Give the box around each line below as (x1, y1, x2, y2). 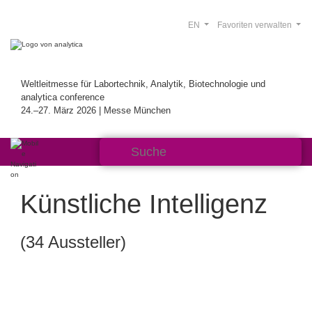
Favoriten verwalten (217, 20, 294, 30)
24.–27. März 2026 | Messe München (21, 105, 171, 116)
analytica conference (21, 92, 104, 102)
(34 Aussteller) (20, 233, 126, 251)
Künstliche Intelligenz (20, 189, 267, 219)
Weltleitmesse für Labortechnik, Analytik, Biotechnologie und (21, 79, 265, 89)
